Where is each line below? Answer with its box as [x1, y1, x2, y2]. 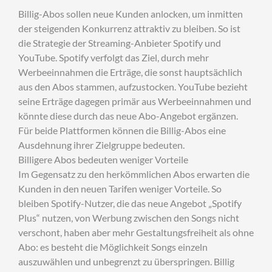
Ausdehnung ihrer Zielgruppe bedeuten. [18, 139, 185, 151]
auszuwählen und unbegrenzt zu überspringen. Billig [18, 256, 234, 267]
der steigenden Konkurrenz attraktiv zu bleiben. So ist [18, 22, 240, 34]
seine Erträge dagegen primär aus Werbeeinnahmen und [18, 95, 251, 107]
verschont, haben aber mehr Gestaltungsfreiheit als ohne [18, 226, 254, 238]
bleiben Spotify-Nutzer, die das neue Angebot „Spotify [18, 197, 242, 209]
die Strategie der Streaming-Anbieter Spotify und [18, 37, 221, 49]
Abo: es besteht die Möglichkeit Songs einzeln [18, 241, 208, 253]
